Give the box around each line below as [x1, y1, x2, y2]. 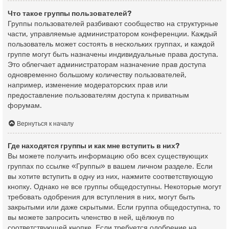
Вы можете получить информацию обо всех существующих [8, 152, 208, 161]
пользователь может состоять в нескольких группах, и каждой [8, 39, 215, 49]
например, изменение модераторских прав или [8, 80, 168, 89]
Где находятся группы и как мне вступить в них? [8, 142, 179, 151]
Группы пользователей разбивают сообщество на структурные [8, 19, 218, 28]
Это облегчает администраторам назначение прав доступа [8, 60, 206, 69]
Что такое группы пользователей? [8, 9, 131, 18]
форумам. [8, 101, 42, 110]
